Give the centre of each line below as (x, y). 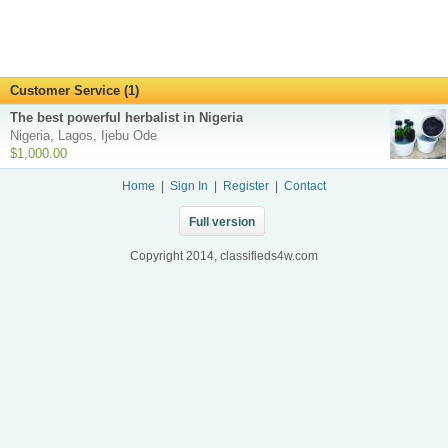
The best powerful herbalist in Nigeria (126, 118)
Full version (221, 221)
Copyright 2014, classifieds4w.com (224, 256)
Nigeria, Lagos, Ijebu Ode (83, 136)
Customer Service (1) (74, 91)
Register (246, 186)
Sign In (189, 186)
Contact (305, 186)
